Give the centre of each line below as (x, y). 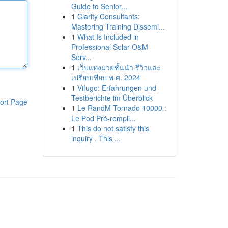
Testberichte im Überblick (112, 98)
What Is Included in (108, 37)
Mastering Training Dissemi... (118, 26)
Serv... (81, 57)
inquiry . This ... (96, 138)
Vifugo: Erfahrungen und (117, 88)
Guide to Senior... (99, 6)
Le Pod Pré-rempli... (103, 118)
